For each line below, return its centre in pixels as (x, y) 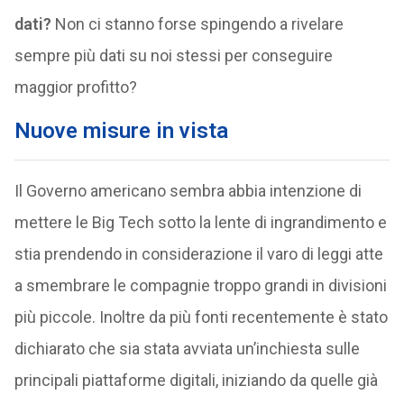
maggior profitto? (75, 87)
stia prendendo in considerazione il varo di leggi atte (198, 254)
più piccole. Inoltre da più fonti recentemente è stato (201, 317)
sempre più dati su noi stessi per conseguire (173, 55)
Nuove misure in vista (121, 131)
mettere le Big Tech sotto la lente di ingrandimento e (200, 222)
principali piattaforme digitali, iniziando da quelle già (196, 380)
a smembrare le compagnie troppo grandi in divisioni (200, 285)
